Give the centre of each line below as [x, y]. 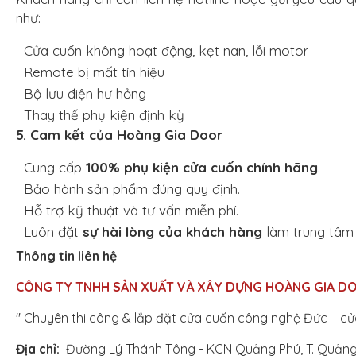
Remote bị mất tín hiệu [94, 72]
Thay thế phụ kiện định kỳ [104, 115]
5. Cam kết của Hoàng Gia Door [119, 135]
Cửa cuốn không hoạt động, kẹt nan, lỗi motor [166, 51]
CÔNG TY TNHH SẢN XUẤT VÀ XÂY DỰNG [139, 287]
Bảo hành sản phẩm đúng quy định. [132, 189]
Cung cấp [55, 168]
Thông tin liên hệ [66, 256]
